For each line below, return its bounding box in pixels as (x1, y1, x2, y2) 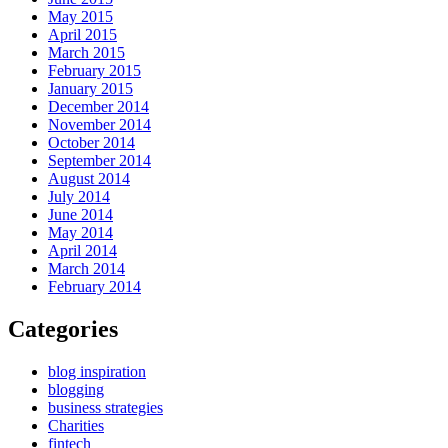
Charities (48, 416, 104, 434)
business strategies (48, 398, 163, 416)
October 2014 (48, 134, 135, 152)
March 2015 (48, 44, 125, 62)
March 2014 (48, 260, 125, 278)
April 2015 (48, 26, 117, 44)
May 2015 (48, 8, 113, 26)
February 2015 (48, 62, 141, 80)
